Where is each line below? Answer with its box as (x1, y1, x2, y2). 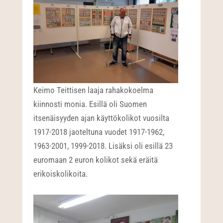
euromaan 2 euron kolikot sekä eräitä (33, 155, 158, 165)
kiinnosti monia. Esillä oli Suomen (33, 99, 147, 110)
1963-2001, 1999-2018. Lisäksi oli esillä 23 (33, 141, 173, 151)
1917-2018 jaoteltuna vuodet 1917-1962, (33, 127, 165, 137)
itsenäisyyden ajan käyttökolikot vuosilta (33, 113, 170, 123)
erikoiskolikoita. (33, 169, 88, 179)
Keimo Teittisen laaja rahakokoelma (33, 85, 154, 96)
